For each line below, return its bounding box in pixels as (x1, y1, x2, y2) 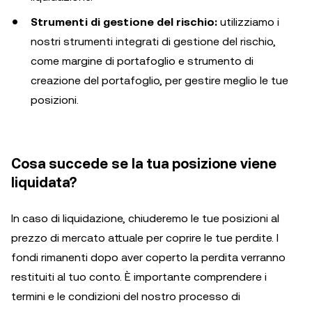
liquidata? (11, 174, 77, 192)
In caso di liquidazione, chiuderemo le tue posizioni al (11, 212, 279, 226)
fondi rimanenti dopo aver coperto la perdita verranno (11, 251, 286, 265)
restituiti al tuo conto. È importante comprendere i (11, 270, 267, 284)
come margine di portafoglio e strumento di (31, 54, 253, 68)
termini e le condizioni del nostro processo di (11, 290, 240, 304)
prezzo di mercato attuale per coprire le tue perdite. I (11, 231, 279, 245)
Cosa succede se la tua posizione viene (11, 155, 276, 173)
